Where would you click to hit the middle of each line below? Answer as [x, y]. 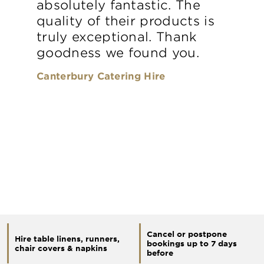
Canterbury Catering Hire [101, 76]
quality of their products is [126, 21]
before [160, 253]
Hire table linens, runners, [67, 239]
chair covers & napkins [61, 248]
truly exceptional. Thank [117, 37]
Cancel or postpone [187, 234]
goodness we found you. [118, 52]
